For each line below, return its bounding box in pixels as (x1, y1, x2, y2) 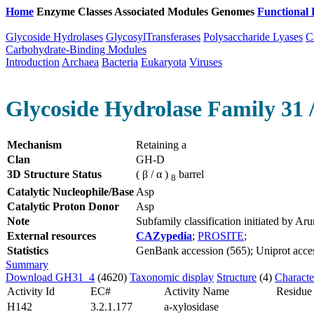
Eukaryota (141, 56, 186, 68)
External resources (7, 229, 96, 242)
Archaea (62, 56, 99, 68)
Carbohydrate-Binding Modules (6, 43, 146, 55)
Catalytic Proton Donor (7, 200, 119, 212)
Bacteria (102, 56, 138, 68)
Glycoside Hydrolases (6, 31, 103, 43)
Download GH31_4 (6, 271, 95, 283)
